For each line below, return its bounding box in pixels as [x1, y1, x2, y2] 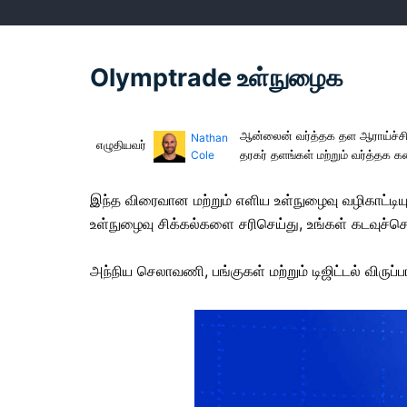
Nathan [190, 131, 228, 144]
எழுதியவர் [96, 137, 146, 152]
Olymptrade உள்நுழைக [90, 63, 343, 93]
